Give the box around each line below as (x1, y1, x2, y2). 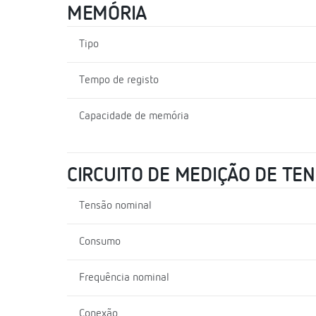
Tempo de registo (79, 74, 159, 86)
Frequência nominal (79, 272, 169, 284)
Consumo (79, 236, 121, 248)
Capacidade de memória (79, 110, 189, 122)
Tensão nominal (79, 200, 152, 212)
